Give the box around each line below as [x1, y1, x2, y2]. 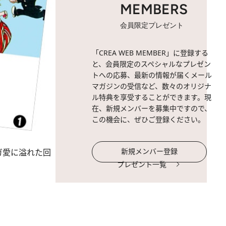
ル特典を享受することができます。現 [92, 92, 211, 102]
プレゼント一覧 [117, 159, 166, 169]
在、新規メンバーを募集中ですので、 [92, 103, 211, 113]
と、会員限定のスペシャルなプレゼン [92, 59, 211, 69]
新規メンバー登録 [121, 146, 178, 156]
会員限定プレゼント [120, 21, 184, 30]
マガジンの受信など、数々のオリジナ [92, 81, 211, 91]
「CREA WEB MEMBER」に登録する [92, 48, 208, 58]
